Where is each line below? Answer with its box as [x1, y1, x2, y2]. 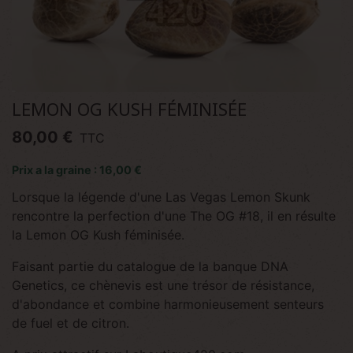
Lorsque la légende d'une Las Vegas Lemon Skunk [12, 189, 310, 205]
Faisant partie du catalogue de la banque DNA [12, 258, 288, 274]
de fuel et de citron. [12, 315, 129, 331]
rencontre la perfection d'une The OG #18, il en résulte [12, 208, 336, 224]
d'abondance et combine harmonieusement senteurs [12, 296, 324, 312]
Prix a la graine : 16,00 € [12, 163, 142, 176]
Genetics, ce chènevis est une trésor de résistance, [12, 277, 314, 293]
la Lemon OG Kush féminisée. [12, 227, 184, 243]
